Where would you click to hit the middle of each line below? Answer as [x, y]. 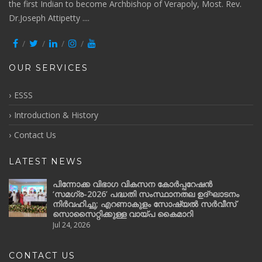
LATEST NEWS [46, 161]
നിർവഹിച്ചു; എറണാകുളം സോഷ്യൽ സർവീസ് [144, 204]
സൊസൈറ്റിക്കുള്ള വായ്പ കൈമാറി [123, 214]
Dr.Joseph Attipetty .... [49, 18]
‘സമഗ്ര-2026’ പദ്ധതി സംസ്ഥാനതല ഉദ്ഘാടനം [146, 194]
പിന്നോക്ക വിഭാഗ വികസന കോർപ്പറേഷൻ [132, 184]
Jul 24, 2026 [71, 225]
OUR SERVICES [49, 68]
